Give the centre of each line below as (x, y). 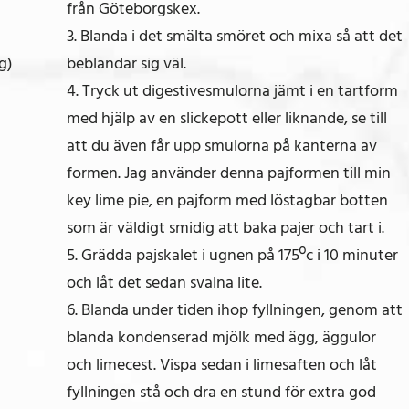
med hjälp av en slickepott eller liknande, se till (226, 118)
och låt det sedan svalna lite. (164, 282)
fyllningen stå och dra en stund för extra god (221, 392)
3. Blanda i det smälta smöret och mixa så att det (234, 36)
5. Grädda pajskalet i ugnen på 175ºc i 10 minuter (232, 255)
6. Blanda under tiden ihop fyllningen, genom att (234, 309)
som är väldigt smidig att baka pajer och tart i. (225, 227)
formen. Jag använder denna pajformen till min (228, 173)
